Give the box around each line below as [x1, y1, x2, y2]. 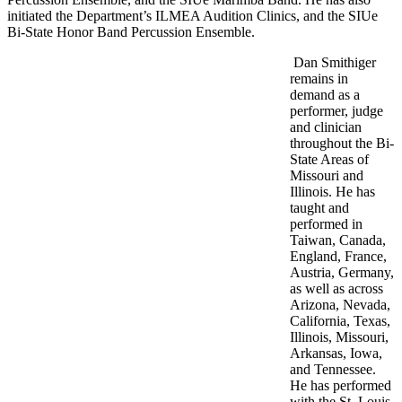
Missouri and [290, 168, 363, 184]
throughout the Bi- [290, 135, 394, 152]
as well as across [290, 281, 383, 297]
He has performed [290, 378, 391, 394]
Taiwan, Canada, [290, 232, 386, 249]
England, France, [290, 249, 387, 265]
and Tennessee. [290, 362, 376, 378]
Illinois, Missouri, [290, 329, 389, 345]
